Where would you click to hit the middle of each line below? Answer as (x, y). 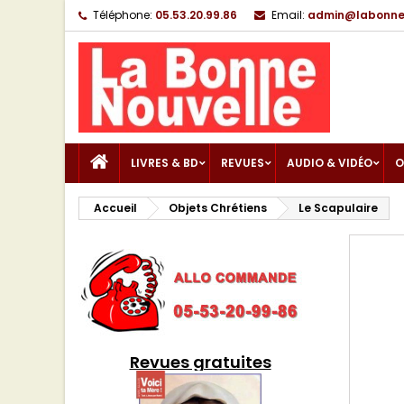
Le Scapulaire (338, 208)
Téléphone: (123, 15)
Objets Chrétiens (218, 208)
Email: (288, 15)
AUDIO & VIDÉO (330, 163)
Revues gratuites (200, 362)
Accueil (115, 208)
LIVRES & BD (165, 163)
